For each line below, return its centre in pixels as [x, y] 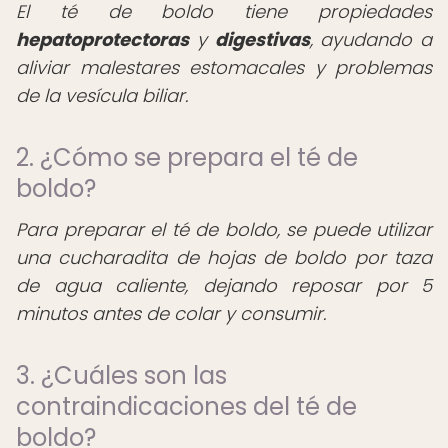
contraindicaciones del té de [186, 406]
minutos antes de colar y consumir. [171, 313]
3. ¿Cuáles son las [121, 375]
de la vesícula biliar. [102, 95]
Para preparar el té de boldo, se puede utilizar [224, 229]
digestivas [262, 39]
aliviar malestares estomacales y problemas [224, 67]
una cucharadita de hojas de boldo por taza [224, 257]
